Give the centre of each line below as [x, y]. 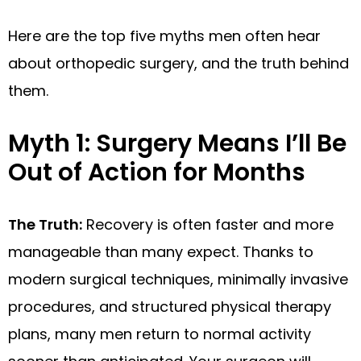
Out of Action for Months [157, 172]
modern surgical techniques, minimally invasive [178, 279]
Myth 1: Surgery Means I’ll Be [177, 143]
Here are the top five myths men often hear [164, 35]
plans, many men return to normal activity [160, 334]
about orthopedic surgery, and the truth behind [178, 63]
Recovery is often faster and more [208, 224]
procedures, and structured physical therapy [170, 306]
